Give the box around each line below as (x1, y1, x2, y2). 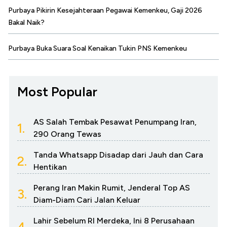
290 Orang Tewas (33, 129, 101, 139)
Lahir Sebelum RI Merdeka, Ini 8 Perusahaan (33, 215, 195, 225)
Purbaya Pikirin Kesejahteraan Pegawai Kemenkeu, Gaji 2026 (8, 6, 202, 15)
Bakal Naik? (8, 18, 45, 27)
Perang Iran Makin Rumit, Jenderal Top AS (33, 182, 190, 193)
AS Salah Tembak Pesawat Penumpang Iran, (33, 117, 197, 127)
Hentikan (33, 162, 67, 172)
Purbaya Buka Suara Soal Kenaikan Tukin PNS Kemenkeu (8, 44, 187, 53)
